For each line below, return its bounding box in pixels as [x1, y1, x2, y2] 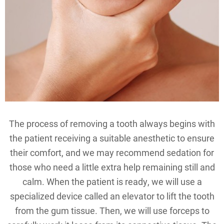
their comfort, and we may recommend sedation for [10, 146, 214, 159]
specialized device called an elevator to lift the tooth [9, 190, 214, 202]
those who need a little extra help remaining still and [9, 161, 215, 173]
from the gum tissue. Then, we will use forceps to [14, 204, 209, 217]
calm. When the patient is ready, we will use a [22, 175, 202, 188]
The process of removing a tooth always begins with [9, 117, 215, 130]
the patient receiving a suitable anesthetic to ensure [9, 132, 214, 144]
